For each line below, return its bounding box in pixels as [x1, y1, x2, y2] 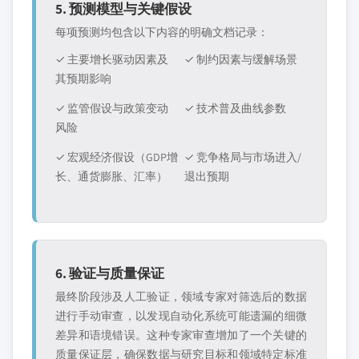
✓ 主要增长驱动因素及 [55, 52, 168, 67]
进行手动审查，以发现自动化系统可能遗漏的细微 [55, 309, 307, 323]
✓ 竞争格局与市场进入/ [184, 150, 301, 164]
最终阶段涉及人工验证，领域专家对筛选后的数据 [55, 289, 307, 304]
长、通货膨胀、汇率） [55, 169, 167, 184]
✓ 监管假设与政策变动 [55, 101, 168, 115]
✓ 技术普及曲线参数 [184, 101, 286, 115]
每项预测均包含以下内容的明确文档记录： [55, 25, 268, 39]
